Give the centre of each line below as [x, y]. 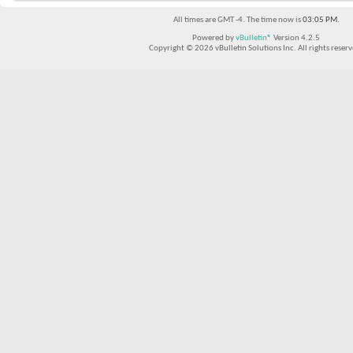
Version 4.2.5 [296, 38]
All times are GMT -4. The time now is [238, 20]
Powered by [214, 38]
